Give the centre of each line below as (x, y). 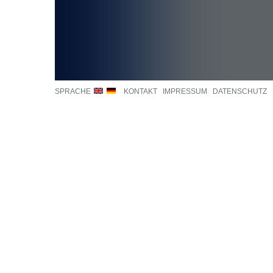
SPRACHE (74, 91)
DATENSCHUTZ (240, 91)
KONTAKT (140, 91)
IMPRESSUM (185, 91)
